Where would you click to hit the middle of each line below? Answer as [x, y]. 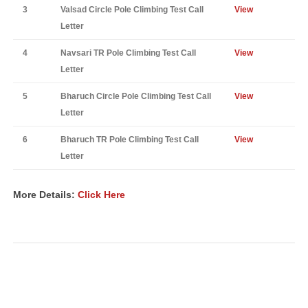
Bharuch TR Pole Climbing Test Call [130, 140]
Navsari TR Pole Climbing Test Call [128, 53]
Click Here [101, 195]
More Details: [45, 195]
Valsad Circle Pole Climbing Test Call [132, 10]
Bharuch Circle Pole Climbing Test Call [136, 96]
